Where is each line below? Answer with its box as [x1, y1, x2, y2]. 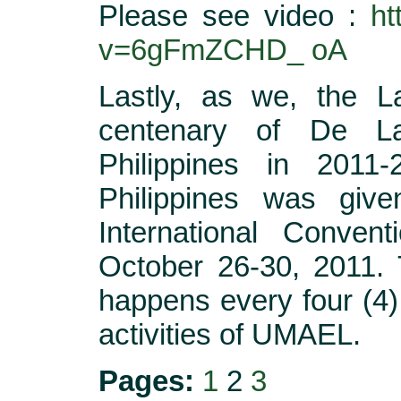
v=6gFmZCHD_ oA [98, 33, 347, 67]
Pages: [98, 363, 194, 397]
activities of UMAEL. [98, 317, 361, 351]
